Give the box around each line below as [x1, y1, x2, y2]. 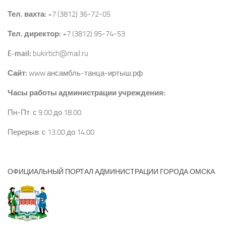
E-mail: [8, 48, 31, 58]
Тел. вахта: [8, 9, 48, 19]
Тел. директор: [8, 29, 61, 38]
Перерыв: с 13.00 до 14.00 [8, 127, 94, 137]
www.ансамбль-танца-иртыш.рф [27, 68, 143, 78]
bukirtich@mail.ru [31, 48, 88, 58]
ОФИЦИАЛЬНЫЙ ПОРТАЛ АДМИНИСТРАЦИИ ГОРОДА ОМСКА [8, 167, 215, 176]
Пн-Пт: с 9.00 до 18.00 [8, 107, 81, 117]
